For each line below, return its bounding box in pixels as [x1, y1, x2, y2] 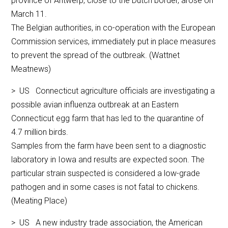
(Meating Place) [11, 196, 68, 206]
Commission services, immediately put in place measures [11, 37, 216, 47]
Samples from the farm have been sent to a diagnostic [11, 141, 207, 151]
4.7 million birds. [11, 127, 69, 137]
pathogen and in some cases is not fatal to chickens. [11, 182, 200, 192]
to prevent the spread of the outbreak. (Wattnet [11, 50, 180, 61]
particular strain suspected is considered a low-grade [11, 168, 201, 179]
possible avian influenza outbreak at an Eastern [11, 100, 179, 110]
